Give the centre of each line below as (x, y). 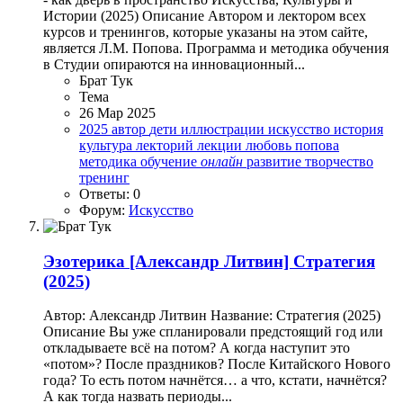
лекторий (166, 145)
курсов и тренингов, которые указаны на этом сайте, (206, 31)
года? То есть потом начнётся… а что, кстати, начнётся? (215, 381)
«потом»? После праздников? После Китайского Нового (217, 364)
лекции (221, 145)
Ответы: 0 (110, 193)
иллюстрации (224, 129)
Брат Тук (106, 80)
